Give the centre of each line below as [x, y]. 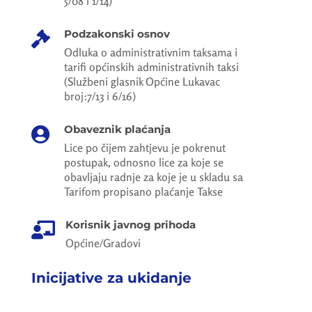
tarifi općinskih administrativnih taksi [151, 67]
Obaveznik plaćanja [117, 129]
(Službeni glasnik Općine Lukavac [142, 81]
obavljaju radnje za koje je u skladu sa [153, 177]
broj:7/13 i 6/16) [100, 96]
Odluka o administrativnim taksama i [150, 52]
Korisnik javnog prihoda [130, 225]
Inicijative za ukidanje [111, 278]
